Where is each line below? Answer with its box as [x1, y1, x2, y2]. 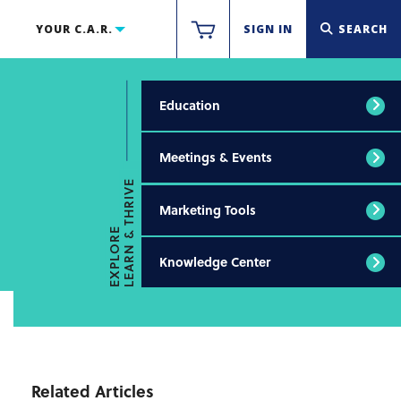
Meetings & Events [159, 148, 272, 166]
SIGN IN [243, 21, 293, 37]
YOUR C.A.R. [35, 21, 113, 37]
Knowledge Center [159, 252, 270, 271]
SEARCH [338, 21, 388, 37]
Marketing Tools [159, 200, 256, 219]
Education [159, 95, 220, 115]
